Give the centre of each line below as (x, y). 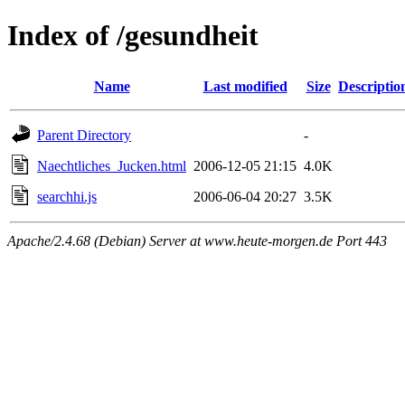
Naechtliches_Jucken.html (112, 165)
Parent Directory (84, 135)
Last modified (245, 86)
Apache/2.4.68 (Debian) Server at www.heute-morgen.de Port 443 (197, 240)
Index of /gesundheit (133, 36)
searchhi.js (67, 196)
